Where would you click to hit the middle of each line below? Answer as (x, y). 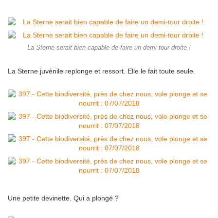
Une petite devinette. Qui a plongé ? (63, 198)
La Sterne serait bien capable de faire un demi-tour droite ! (109, 48)
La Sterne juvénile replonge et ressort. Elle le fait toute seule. (101, 71)
